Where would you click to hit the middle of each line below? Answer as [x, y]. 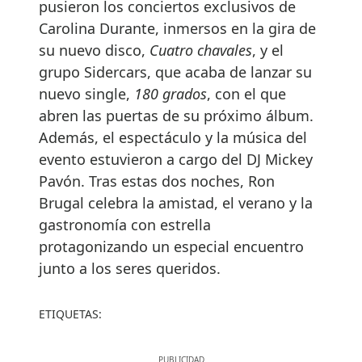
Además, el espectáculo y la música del [173, 137]
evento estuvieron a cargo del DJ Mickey [176, 159]
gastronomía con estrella [125, 224]
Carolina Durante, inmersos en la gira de [177, 28]
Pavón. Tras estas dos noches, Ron [157, 181]
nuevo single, [84, 93]
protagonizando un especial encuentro [171, 246]
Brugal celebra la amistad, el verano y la [176, 202]
